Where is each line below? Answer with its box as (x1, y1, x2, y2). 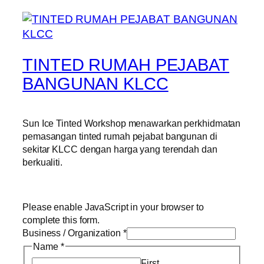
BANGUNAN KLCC (22, 74, 169, 93)
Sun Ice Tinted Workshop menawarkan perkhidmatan (22, 117, 241, 128)
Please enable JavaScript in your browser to (22, 202, 204, 213)
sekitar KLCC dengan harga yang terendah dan (22, 143, 217, 154)
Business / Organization (22, 227, 123, 239)
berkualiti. (22, 156, 62, 167)
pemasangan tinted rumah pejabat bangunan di (22, 130, 217, 141)
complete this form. (22, 214, 100, 226)
